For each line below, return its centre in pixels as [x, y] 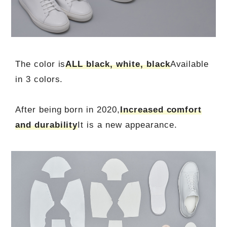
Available [190, 64]
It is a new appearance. [127, 125]
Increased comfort [161, 109]
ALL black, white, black [118, 64]
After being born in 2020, [67, 109]
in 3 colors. [39, 79]
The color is [40, 64]
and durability [46, 125]
